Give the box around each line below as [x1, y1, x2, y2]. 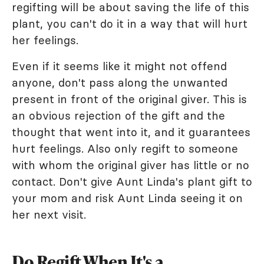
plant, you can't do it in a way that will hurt [12, 16, 247, 31]
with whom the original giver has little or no [12, 158, 249, 172]
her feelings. [12, 33, 78, 47]
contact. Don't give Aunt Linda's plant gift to [12, 174, 252, 189]
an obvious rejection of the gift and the [12, 108, 225, 123]
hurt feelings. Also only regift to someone [12, 141, 238, 156]
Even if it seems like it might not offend [12, 59, 227, 73]
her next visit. [12, 207, 86, 222]
